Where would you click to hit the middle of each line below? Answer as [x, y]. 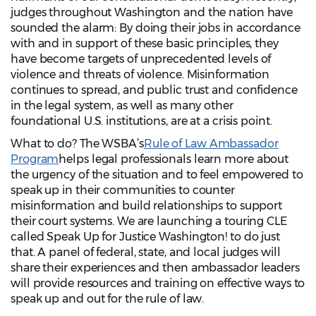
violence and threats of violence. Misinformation [140, 75]
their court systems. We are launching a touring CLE [149, 221]
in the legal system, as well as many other [122, 106]
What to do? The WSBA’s [77, 144]
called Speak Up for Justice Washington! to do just [145, 237]
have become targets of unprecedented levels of [141, 59]
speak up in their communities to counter [123, 190]
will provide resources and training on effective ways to [158, 284]
